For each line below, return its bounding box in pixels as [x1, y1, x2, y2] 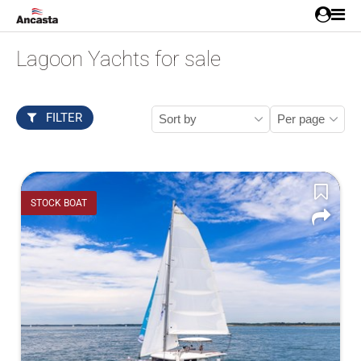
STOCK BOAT [31, 197, 87, 209]
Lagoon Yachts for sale [16, 47, 221, 71]
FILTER [43, 110, 83, 125]
